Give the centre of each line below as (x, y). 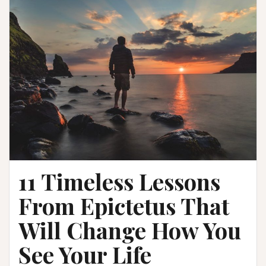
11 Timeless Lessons (119, 181)
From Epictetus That (124, 205)
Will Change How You (130, 230)
